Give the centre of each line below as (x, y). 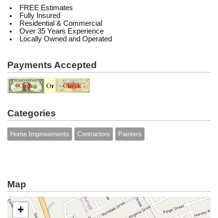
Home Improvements (40, 134)
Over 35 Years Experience (61, 31)
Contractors (94, 134)
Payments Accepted (52, 65)
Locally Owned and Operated (65, 39)
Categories (32, 113)
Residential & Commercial (61, 23)
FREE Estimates (46, 8)
